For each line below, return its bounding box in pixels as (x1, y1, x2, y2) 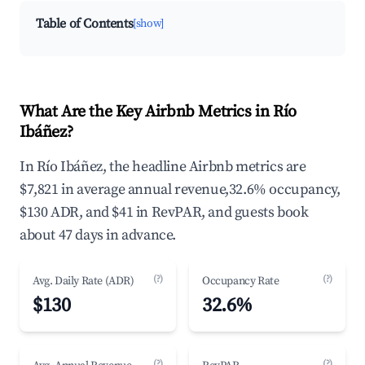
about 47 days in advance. (20, 226, 177, 244)
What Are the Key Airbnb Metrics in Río (20, 102, 297, 122)
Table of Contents (36, 15, 134, 32)
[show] (133, 16, 164, 31)
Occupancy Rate (202, 274, 279, 288)
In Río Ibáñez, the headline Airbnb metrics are (20, 157, 306, 176)
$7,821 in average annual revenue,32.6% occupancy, (20, 180, 341, 199)
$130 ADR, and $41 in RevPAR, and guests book (20, 203, 309, 222)
